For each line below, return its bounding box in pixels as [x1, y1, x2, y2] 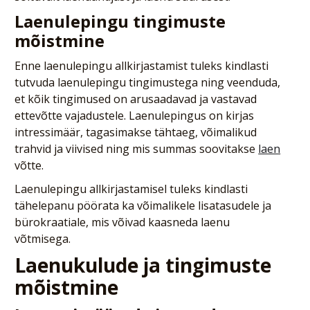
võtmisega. [15, 231, 71, 247]
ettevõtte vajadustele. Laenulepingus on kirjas [15, 108, 255, 124]
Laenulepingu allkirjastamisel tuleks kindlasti [15, 181, 248, 197]
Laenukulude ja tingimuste [15, 252, 272, 279]
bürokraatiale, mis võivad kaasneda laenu [15, 215, 230, 230]
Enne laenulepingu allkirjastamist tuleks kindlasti [15, 58, 269, 74]
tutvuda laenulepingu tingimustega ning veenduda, [15, 75, 281, 91]
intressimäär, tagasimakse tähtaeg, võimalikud [15, 125, 257, 140]
